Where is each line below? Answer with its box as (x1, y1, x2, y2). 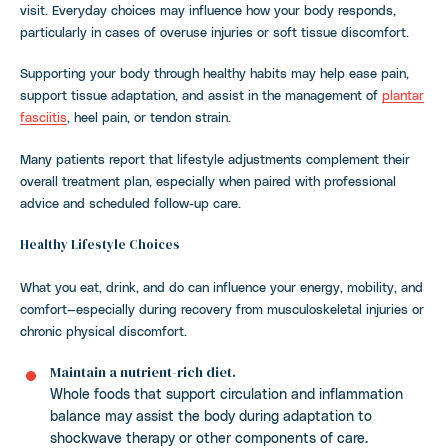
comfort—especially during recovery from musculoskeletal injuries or (20, 300, 424, 316)
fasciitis (20, 109, 67, 124)
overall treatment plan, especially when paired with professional (20, 172, 396, 188)
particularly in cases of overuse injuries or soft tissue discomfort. (20, 23, 409, 39)
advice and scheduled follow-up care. (20, 194, 241, 210)
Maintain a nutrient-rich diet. (50, 362, 236, 382)
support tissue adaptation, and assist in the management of (20, 87, 382, 102)
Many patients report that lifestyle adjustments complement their (20, 150, 410, 166)
